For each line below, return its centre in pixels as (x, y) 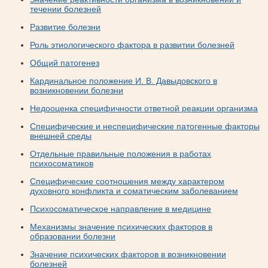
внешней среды (61, 136)
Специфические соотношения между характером (127, 181)
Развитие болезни (65, 27)
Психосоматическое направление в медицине (121, 209)
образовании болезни (73, 236)
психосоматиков (62, 163)
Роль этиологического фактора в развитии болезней (132, 45)
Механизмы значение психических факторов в (121, 227)
